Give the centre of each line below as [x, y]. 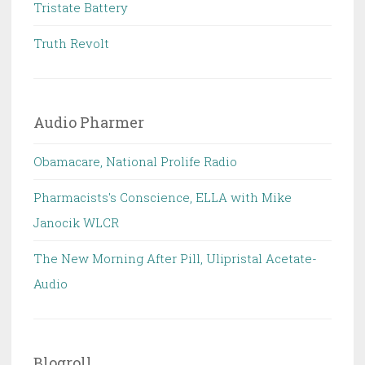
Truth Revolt [71, 44]
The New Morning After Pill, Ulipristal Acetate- [175, 259]
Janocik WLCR [76, 223]
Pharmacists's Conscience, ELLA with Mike [163, 198]
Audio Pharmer [89, 123]
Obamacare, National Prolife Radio [135, 162]
